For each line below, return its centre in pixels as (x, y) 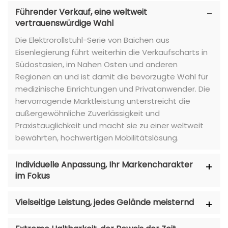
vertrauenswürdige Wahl (64, 23)
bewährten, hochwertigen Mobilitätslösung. (97, 137)
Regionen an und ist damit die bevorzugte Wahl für (112, 76)
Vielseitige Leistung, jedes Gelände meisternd (105, 202)
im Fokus (33, 176)
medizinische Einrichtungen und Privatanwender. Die (113, 89)
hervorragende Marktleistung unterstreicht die (103, 101)
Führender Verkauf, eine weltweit (81, 12)
